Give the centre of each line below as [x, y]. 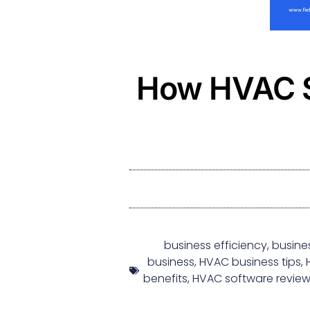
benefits [165, 279]
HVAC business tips [250, 262]
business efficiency [215, 246]
